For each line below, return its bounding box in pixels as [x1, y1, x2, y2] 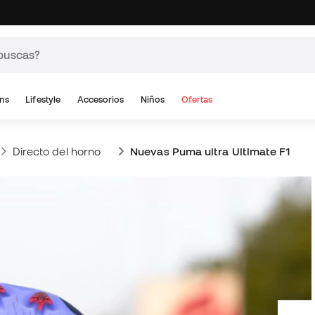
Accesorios [77, 94, 124, 105]
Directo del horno [12, 145, 101, 157]
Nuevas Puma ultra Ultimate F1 [130, 145, 291, 157]
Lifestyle [25, 94, 61, 105]
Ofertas [181, 94, 213, 105]
